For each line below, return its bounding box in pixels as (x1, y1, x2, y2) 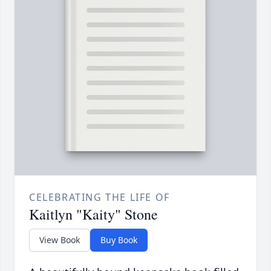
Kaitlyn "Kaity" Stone (29, 204, 158, 224)
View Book (39, 234, 80, 246)
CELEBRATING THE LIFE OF (29, 191, 170, 204)
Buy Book (100, 234, 137, 246)
